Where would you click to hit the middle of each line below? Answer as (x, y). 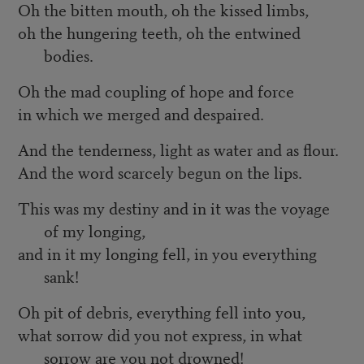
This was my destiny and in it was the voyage (173, 208)
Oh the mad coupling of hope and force (156, 91)
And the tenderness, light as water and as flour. (178, 149)
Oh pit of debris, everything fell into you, (161, 312)
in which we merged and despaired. (141, 114)
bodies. (68, 55)
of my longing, (94, 231)
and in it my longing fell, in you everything (167, 253)
